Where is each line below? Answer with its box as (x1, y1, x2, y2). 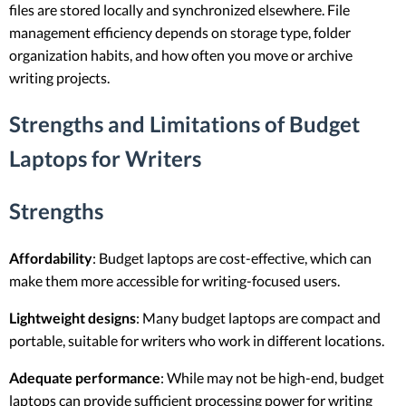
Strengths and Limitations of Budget (9, 111, 360, 138)
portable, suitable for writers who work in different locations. (9, 332, 384, 350)
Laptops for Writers (9, 145, 201, 172)
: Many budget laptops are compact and (136, 309, 381, 327)
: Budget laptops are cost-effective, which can (92, 249, 372, 267)
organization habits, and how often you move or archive (9, 46, 353, 64)
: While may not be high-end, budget (160, 369, 384, 387)
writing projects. (9, 69, 110, 87)
